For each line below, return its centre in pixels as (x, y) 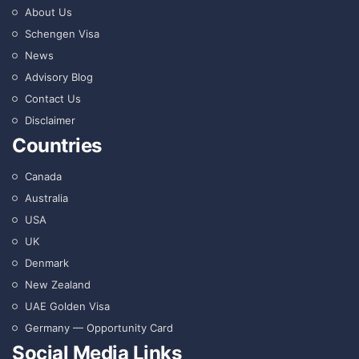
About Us (48, 12)
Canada (43, 176)
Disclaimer (50, 120)
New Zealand (58, 284)
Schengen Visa (62, 33)
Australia (46, 198)
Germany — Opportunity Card (99, 327)
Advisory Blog (59, 77)
